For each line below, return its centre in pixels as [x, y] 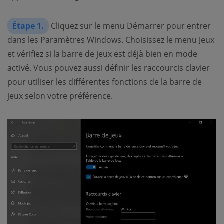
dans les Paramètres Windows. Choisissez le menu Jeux [111, 40]
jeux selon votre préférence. [60, 96]
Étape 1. [28, 26]
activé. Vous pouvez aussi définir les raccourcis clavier [109, 68]
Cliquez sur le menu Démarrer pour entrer [130, 26]
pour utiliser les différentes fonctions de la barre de [105, 82]
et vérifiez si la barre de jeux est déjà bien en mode [102, 54]
